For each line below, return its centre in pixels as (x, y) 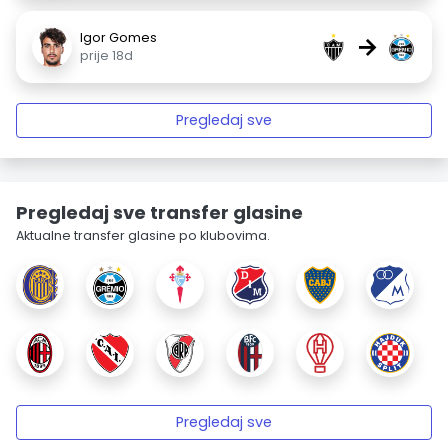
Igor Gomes (118, 37)
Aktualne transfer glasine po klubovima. (143, 235)
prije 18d (106, 55)
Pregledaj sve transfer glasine (159, 212)
